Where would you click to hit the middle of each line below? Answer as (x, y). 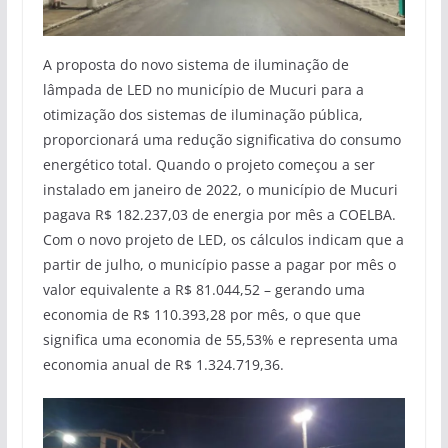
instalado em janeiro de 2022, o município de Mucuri (220, 190)
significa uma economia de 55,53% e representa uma (220, 340)
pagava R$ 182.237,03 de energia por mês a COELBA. (219, 215)
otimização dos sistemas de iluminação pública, (202, 115)
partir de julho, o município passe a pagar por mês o (219, 265)
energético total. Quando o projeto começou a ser (208, 165)
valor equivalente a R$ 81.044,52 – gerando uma (203, 290)
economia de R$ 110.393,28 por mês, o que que (201, 315)
